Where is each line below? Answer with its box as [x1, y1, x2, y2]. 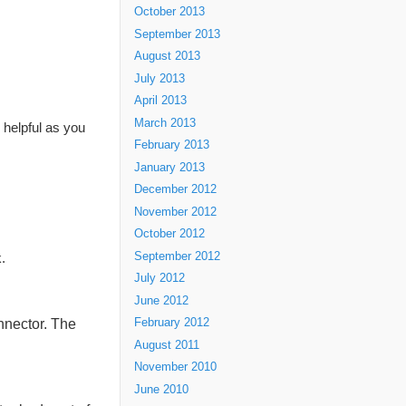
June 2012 [134, 294, 188, 307]
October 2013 [134, 5, 205, 18]
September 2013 [134, 27, 220, 41]
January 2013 [134, 160, 205, 174]
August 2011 [134, 338, 199, 352]
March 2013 [134, 116, 196, 130]
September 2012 [134, 249, 220, 263]
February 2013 [134, 139, 209, 151]
